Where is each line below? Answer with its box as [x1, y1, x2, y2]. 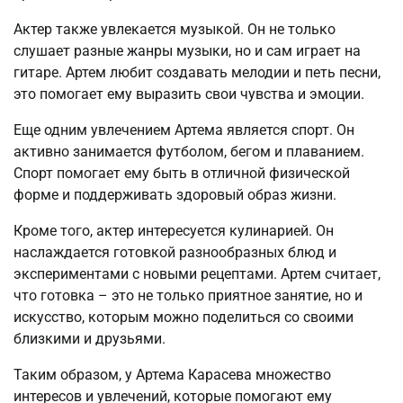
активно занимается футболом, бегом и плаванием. [13, 142, 364, 160]
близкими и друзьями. [13, 329, 166, 347]
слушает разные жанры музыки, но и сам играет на [13, 41, 361, 59]
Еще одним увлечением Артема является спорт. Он [13, 121, 354, 139]
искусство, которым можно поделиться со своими [13, 308, 354, 326]
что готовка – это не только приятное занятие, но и [13, 286, 363, 304]
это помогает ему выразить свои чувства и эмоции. [13, 85, 364, 103]
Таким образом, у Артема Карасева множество [13, 365, 331, 383]
